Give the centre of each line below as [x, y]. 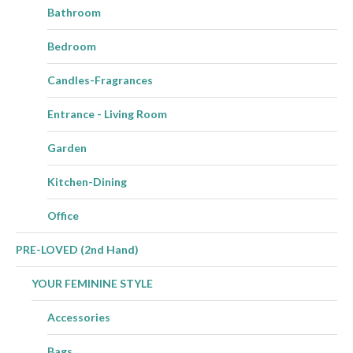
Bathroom [74, 12]
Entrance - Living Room [107, 113]
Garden [67, 147]
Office [63, 215]
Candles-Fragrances [100, 80]
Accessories [79, 317]
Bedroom [72, 46]
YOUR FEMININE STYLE [92, 283]
